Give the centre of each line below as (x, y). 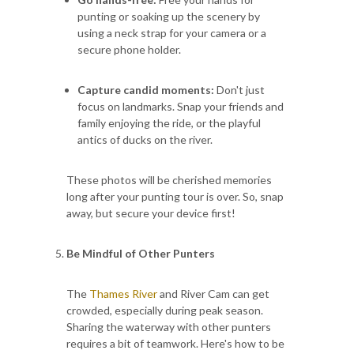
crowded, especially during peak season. (165, 310)
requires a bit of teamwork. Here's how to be (175, 343)
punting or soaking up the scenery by (169, 16)
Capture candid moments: (146, 89)
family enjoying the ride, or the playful (169, 122)
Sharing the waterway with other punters (169, 326)
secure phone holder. (129, 49)
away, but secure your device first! (151, 213)
